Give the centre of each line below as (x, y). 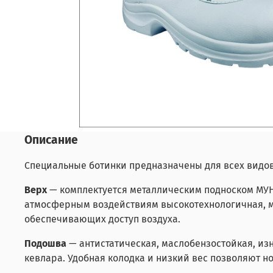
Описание (51, 140)
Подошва (45, 243)
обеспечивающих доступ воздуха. (102, 219)
